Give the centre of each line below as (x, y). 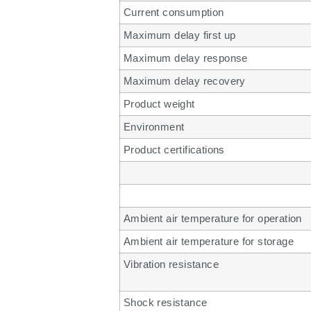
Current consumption (174, 12)
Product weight (159, 103)
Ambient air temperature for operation (213, 218)
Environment (154, 126)
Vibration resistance (171, 264)
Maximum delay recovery (185, 81)
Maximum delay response (186, 58)
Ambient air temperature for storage (209, 241)
